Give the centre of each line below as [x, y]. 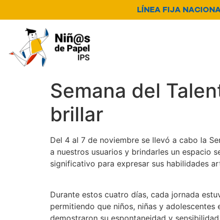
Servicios [179, 33]
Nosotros [126, 33]
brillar [77, 114]
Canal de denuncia [144, 50]
